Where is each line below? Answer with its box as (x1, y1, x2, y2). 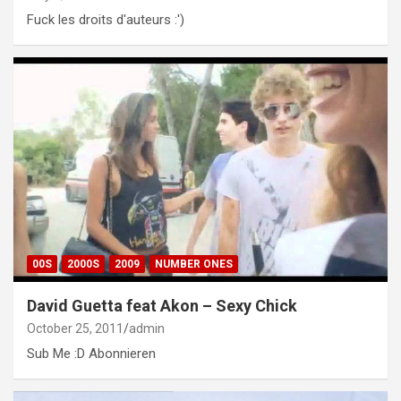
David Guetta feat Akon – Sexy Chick (27, 296, 297, 316)
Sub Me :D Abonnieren (27, 346, 156, 363)
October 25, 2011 (27, 321, 124, 337)
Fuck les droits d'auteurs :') (27, 12, 184, 29)
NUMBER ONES (155, 258, 233, 271)
